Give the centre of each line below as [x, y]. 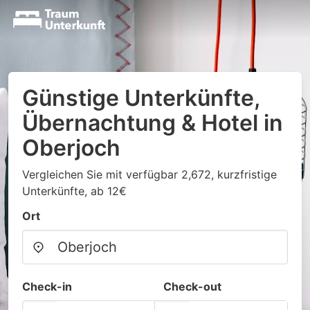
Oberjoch [71, 148]
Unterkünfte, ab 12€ [74, 191]
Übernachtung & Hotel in [153, 123]
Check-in [47, 286]
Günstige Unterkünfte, [141, 98]
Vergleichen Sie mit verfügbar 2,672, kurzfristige [149, 174]
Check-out [192, 286]
